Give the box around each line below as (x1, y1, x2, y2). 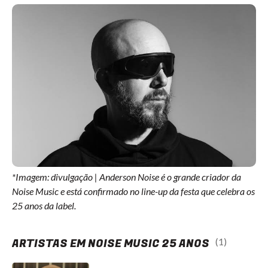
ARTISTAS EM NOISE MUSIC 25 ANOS (12, 236, 209, 252)
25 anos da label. (12, 200, 76, 211)
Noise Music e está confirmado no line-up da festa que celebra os (12, 185, 255, 197)
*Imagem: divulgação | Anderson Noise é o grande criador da (12, 171, 241, 182)
